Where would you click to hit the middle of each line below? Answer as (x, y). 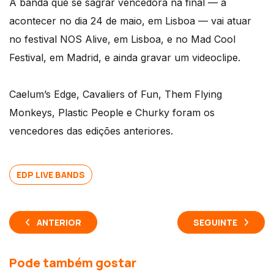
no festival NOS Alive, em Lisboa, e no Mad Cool (122, 39)
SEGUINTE (215, 222)
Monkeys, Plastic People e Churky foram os (112, 112)
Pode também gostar (73, 262)
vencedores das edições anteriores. (91, 131)
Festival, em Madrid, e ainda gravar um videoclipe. (125, 57)
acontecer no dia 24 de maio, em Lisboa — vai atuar (130, 20)
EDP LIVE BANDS (51, 174)
